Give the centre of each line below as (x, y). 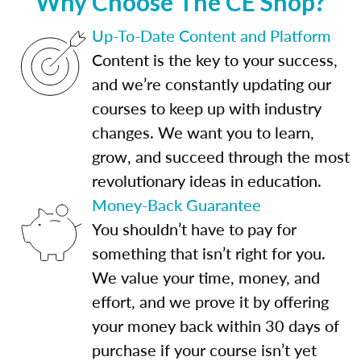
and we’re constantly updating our (212, 83)
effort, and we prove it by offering (210, 301)
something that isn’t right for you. (209, 253)
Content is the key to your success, (215, 59)
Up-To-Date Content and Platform (212, 35)
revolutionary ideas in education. (207, 180)
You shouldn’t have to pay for (194, 228)
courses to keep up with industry (207, 108)
